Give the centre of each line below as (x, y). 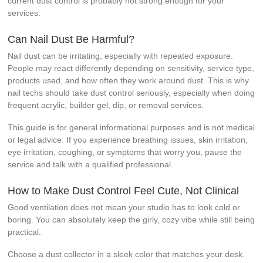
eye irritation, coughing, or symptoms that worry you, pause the (125, 152)
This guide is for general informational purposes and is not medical (131, 127)
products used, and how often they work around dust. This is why (129, 80)
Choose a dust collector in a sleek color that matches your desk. (127, 254)
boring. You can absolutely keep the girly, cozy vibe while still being (131, 219)
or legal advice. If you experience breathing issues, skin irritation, (128, 139)
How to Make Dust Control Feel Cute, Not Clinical (124, 190)
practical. (25, 232)
